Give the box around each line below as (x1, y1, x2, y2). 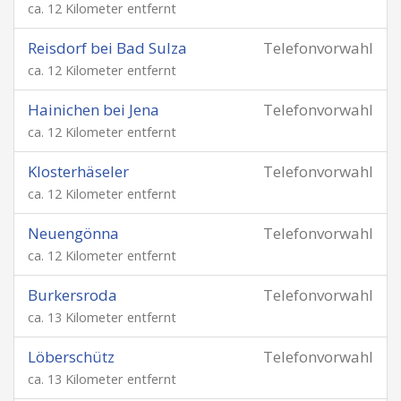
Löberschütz (28, 346, 115, 367)
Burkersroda (28, 285, 117, 305)
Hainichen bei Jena (28, 99, 159, 120)
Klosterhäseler (28, 161, 129, 182)
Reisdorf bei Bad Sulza (28, 38, 187, 58)
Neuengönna (28, 223, 119, 243)
